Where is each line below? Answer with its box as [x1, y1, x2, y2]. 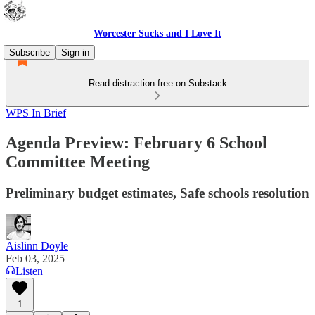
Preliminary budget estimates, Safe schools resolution [6, 185, 309, 200]
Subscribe [9, 47, 50, 58]
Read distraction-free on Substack [88, 78, 227, 89]
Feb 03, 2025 [6, 252, 65, 264]
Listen [15, 264, 43, 277]
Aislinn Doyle [6, 239, 68, 252]
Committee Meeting [6, 152, 150, 171]
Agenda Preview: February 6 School [6, 133, 267, 152]
